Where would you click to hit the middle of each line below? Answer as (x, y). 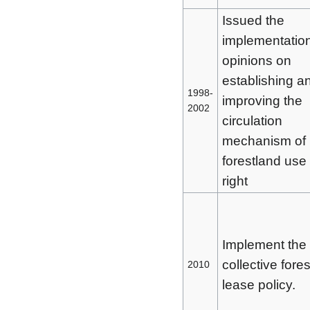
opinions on (256, 61)
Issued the (253, 21)
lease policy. (258, 285)
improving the (262, 101)
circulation (252, 121)
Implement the (264, 245)
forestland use (264, 161)
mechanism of (264, 141)
